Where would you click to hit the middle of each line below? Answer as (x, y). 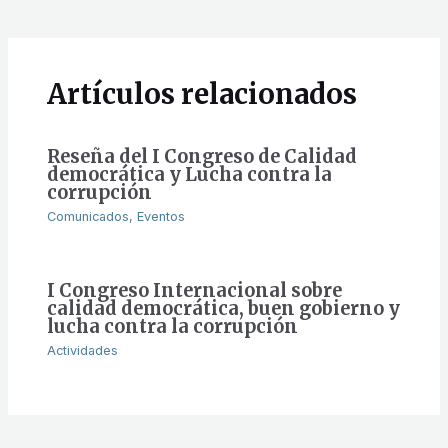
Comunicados (88, 216)
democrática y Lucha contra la (190, 174)
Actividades (83, 351)
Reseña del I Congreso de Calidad (202, 156)
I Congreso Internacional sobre (195, 290)
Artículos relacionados (202, 94)
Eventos (161, 216)
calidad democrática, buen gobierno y (224, 308)
